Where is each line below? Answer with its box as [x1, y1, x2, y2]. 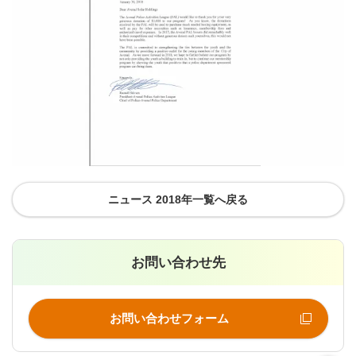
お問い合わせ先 [130, 254, 226, 270]
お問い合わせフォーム [109, 311, 229, 326]
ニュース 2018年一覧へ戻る [108, 192, 248, 206]
